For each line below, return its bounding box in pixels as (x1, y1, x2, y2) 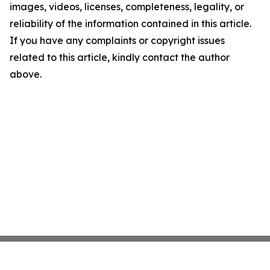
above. (10, 68, 42, 81)
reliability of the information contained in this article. (10, 17, 251, 30)
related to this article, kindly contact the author (10, 51, 230, 64)
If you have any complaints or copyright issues (10, 34, 225, 47)
